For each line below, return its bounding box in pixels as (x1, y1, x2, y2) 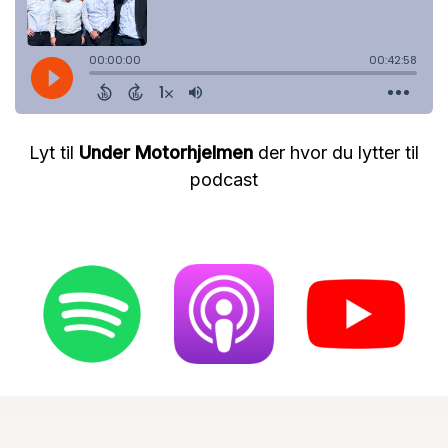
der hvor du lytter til (253, 142, 419, 164)
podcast (190, 169, 258, 191)
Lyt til (29, 142, 79, 164)
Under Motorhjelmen (79, 142, 253, 164)
